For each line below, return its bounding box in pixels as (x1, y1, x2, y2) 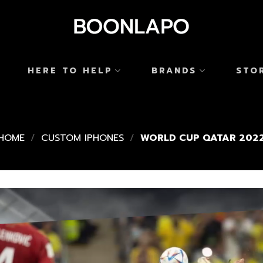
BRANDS (151, 64, 197, 77)
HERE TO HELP (28, 64, 113, 77)
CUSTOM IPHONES (41, 130, 124, 145)
